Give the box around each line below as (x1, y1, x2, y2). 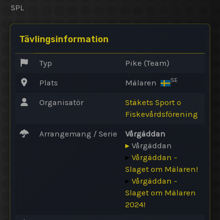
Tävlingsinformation (19, 33, 109, 45)
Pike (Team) (125, 58, 169, 68)
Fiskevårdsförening (125, 109, 198, 119)
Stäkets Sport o (125, 97, 181, 107)
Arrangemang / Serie (37, 129, 117, 138)
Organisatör (37, 97, 83, 107)
